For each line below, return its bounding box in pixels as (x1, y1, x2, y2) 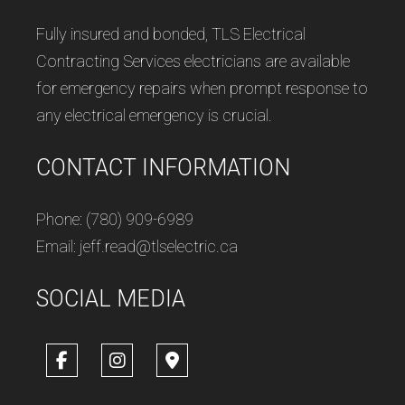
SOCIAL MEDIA (36, 285, 185, 312)
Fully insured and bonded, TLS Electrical (36, 24, 306, 43)
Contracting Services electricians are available (36, 51, 350, 71)
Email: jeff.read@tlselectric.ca (36, 236, 238, 256)
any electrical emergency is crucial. (36, 105, 272, 125)
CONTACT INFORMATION (36, 154, 290, 181)
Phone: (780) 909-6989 (36, 209, 193, 229)
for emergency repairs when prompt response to (36, 78, 368, 98)
